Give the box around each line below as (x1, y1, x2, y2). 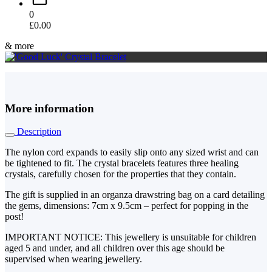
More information (5, 101, 94, 115)
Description (15, 126, 61, 137)
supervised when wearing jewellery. (5, 254, 142, 265)
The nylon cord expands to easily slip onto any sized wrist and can (5, 147, 259, 158)
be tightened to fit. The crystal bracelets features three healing (5, 158, 239, 169)
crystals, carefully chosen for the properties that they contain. (5, 169, 236, 180)
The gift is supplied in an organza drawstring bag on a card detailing (5, 189, 265, 200)
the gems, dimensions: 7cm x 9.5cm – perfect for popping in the (5, 200, 248, 211)
